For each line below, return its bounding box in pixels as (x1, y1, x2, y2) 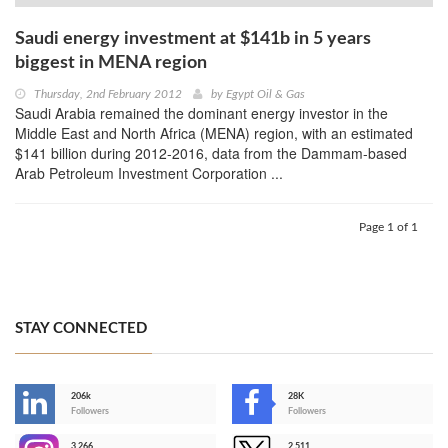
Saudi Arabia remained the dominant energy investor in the (15, 103, 388, 124)
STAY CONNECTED (15, 321, 147, 337)
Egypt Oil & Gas (226, 88, 305, 101)
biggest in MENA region (15, 54, 207, 73)
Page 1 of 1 (359, 221, 418, 234)
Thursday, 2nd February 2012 (34, 88, 182, 101)
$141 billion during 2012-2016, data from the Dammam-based (15, 143, 407, 164)
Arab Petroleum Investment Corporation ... (15, 163, 283, 184)
